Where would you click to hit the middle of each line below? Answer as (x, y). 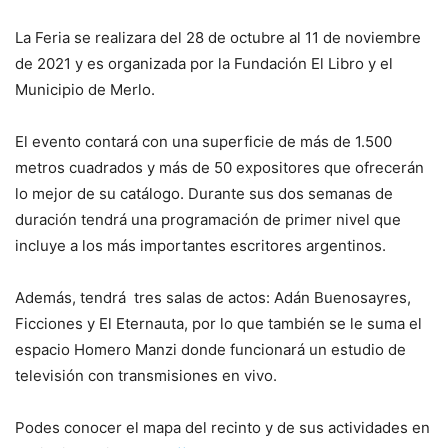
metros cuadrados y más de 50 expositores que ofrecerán (219, 167)
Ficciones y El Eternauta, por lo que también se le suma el (218, 323)
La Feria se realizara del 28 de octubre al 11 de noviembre (218, 37)
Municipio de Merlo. (85, 89)
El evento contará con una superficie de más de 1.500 (203, 141)
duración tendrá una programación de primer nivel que (208, 219)
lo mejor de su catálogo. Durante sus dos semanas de (204, 193)
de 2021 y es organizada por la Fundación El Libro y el (204, 63)
